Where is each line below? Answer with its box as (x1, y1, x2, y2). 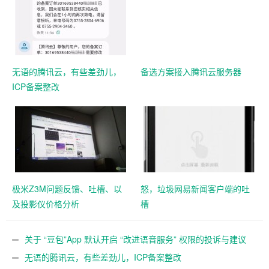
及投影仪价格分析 (12, 197, 79, 210)
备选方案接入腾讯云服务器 (141, 65, 241, 77)
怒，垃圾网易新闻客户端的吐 (141, 182, 250, 195)
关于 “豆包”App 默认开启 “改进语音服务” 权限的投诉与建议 (25, 232, 246, 245)
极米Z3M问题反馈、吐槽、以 (12, 182, 122, 195)
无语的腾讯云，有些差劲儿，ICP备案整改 (25, 250, 181, 263)
